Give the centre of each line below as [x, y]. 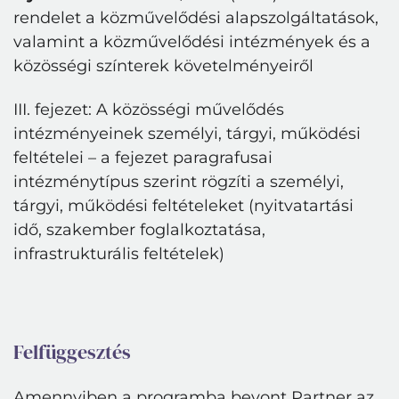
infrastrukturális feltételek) [119, 254]
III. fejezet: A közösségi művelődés [149, 110]
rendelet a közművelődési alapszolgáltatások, [196, 18]
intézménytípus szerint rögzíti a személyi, [179, 182]
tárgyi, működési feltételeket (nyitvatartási [183, 206]
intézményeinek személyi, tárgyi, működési [187, 134]
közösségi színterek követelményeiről [163, 66]
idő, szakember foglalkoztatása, [139, 230]
